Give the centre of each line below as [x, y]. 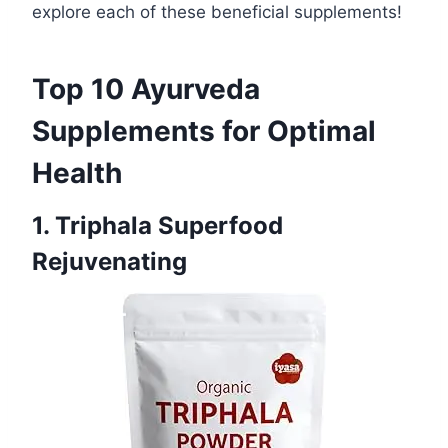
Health [77, 172]
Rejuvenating [109, 261]
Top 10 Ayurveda [146, 88]
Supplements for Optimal [204, 130]
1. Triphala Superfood [157, 225]
